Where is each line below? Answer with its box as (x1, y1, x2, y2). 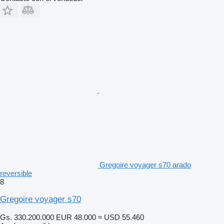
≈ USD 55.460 (98, 212, 144, 221)
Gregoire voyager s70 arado (99, 160, 191, 169)
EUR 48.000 (56, 212, 96, 221)
